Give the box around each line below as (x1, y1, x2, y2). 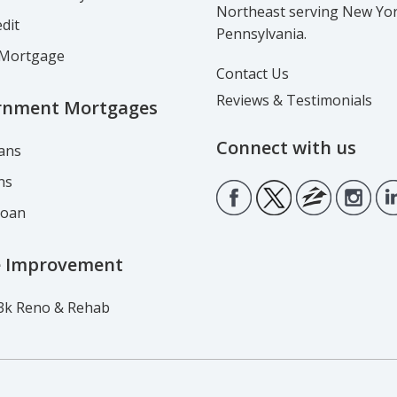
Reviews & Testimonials (216, 90, 372, 110)
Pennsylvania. (216, 24, 307, 43)
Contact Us (216, 64, 289, 83)
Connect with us (216, 136, 356, 160)
